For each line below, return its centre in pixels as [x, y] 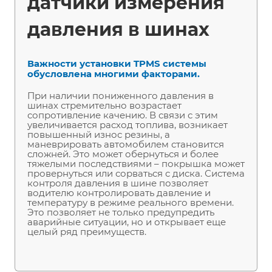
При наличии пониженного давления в [121, 95]
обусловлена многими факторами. [114, 73]
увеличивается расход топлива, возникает [127, 124]
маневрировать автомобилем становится [126, 144]
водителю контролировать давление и [119, 192]
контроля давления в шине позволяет [118, 183]
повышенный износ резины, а [99, 134]
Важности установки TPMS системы [117, 63]
